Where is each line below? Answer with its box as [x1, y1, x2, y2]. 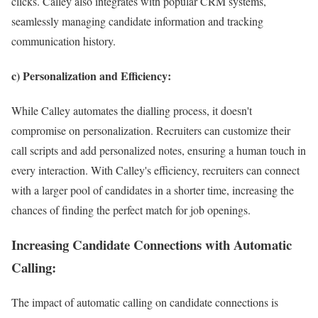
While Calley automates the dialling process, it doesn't [11, 103, 252, 119]
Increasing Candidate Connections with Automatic [11, 235, 292, 254]
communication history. [11, 33, 116, 48]
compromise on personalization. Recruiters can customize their [11, 123, 290, 138]
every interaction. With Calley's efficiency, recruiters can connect [11, 163, 300, 178]
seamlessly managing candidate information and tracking [11, 13, 263, 28]
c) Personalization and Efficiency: [11, 67, 171, 84]
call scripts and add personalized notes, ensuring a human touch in [11, 143, 306, 158]
